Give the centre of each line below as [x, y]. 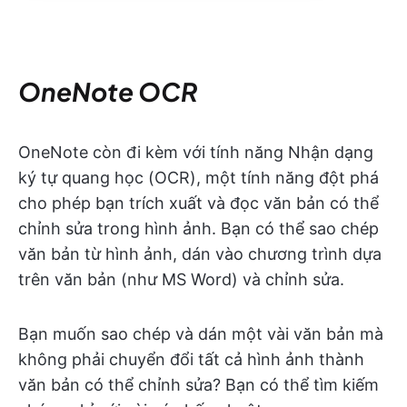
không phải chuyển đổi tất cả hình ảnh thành [191, 359]
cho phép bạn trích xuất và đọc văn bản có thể [199, 203]
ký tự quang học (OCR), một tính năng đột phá [199, 177]
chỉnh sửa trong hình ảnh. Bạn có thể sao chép [199, 228]
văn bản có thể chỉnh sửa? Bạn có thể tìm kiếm [199, 384]
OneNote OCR [108, 91]
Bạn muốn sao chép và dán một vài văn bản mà [201, 333]
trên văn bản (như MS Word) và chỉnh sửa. [181, 279]
